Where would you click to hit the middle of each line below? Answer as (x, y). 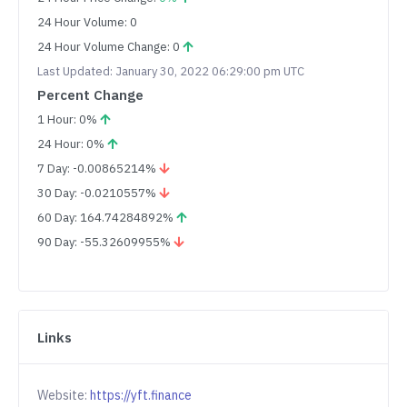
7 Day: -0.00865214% (98, 169)
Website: (64, 396)
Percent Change (90, 95)
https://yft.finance (141, 396)
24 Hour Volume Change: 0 (110, 47)
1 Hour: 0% (69, 120)
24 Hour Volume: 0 (87, 23)
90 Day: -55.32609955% (105, 243)
